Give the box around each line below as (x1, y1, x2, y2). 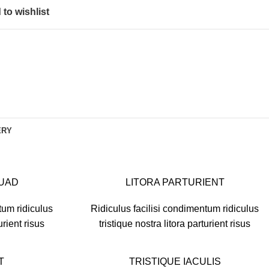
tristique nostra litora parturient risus (99, 219, 251, 229)
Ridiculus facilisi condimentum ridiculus (91, 204, 259, 214)
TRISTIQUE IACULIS (128, 256, 221, 267)
